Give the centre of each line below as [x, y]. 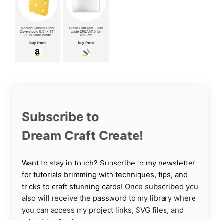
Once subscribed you [162, 187]
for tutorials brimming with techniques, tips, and [105, 175]
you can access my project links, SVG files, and [103, 210]
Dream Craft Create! [82, 135]
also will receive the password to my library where [109, 198]
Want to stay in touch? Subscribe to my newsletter [109, 163]
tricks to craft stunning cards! [73, 187]
